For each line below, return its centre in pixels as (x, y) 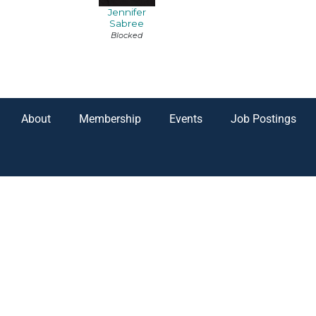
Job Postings (263, 119)
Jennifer (127, 12)
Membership (110, 119)
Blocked (127, 36)
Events (186, 119)
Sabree (127, 24)
